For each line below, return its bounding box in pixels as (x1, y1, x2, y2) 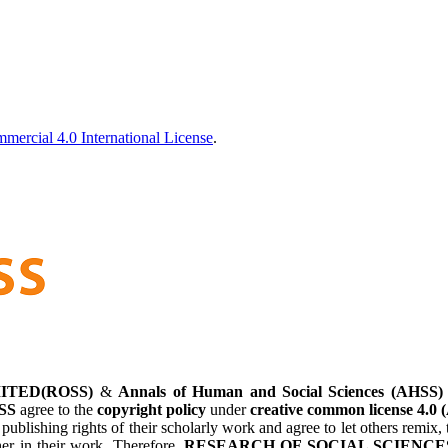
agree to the (16, 401, 97, 419)
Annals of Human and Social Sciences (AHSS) (118, 383, 443, 401)
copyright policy (97, 401, 206, 419)
